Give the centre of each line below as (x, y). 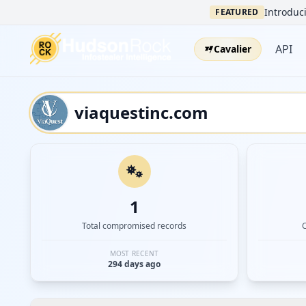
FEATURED (237, 12)
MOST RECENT (134, 253)
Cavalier (233, 49)
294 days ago (134, 264)
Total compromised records (134, 226)
